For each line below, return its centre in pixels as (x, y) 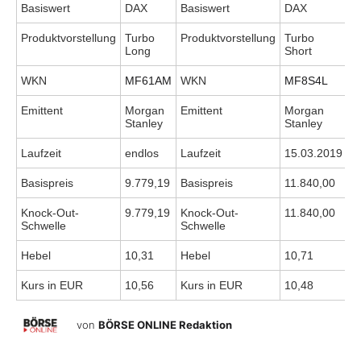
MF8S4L (306, 81)
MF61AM (148, 81)
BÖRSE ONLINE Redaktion (165, 324)
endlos (142, 154)
